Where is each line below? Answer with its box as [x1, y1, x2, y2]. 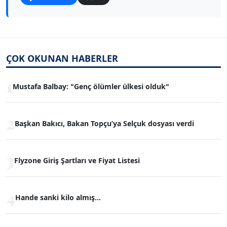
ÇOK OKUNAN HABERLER [6, 52, 118, 64]
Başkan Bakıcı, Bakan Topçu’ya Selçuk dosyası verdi [15, 118, 194, 128]
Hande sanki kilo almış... [15, 192, 101, 202]
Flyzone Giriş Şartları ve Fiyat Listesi [14, 155, 140, 165]
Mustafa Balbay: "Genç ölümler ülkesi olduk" [13, 81, 169, 91]
